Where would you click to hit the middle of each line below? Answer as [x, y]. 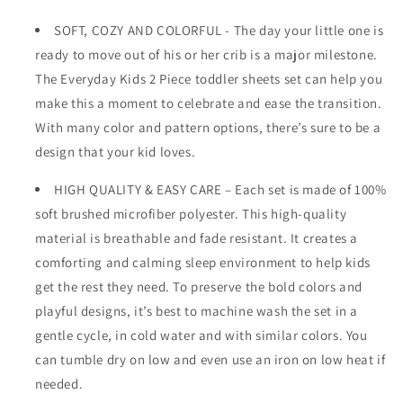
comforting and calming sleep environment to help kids [203, 262]
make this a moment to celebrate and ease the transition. [209, 103]
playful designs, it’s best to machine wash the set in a [197, 310]
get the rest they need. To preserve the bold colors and [199, 286]
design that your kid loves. [116, 151]
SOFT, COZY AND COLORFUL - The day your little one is [219, 30]
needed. [59, 383]
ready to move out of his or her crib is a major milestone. [206, 54]
